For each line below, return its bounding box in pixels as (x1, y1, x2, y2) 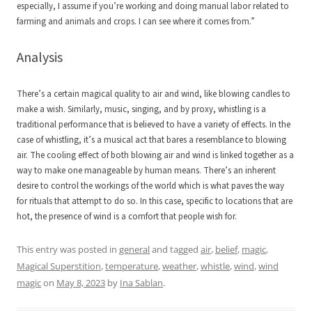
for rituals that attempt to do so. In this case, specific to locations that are (17, 195, 292, 208)
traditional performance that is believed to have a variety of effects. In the (17, 118, 290, 132)
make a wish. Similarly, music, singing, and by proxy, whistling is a (17, 103, 266, 116)
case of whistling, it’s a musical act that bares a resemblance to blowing (17, 134, 286, 147)
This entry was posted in (17, 243, 119, 256)
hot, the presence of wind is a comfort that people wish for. (17, 210, 237, 224)
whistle (201, 260, 230, 273)
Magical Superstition (17, 260, 101, 273)
